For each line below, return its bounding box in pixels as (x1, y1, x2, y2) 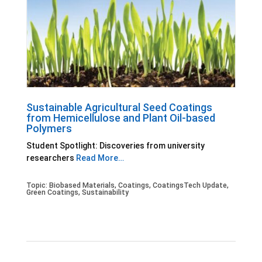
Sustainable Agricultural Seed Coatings (26, 101, 212, 113)
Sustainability (81, 188, 129, 196)
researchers (26, 153, 76, 163)
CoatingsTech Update (152, 181, 227, 189)
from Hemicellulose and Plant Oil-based (26, 111, 215, 124)
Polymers (26, 122, 72, 135)
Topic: (26, 181, 49, 189)
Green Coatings (26, 188, 78, 196)
